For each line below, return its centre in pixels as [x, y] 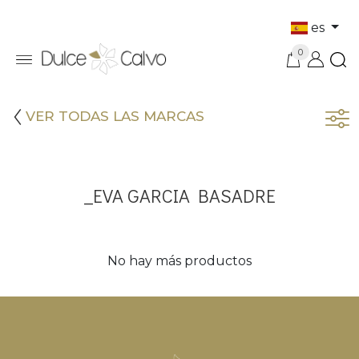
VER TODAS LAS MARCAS [115, 117]
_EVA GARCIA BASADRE [179, 196]
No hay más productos [179, 261]
